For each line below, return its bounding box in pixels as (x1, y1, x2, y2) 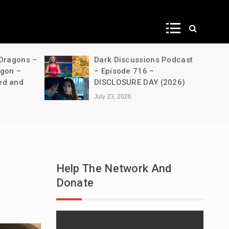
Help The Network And (56, 162, 172, 175)
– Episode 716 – (94, 66, 154, 76)
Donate (56, 176, 94, 189)
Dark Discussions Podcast (94, 55, 193, 64)
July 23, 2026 (94, 93, 132, 100)
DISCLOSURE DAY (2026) (94, 77, 186, 87)
